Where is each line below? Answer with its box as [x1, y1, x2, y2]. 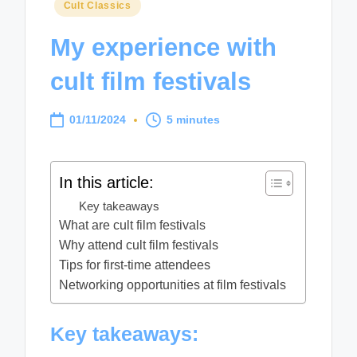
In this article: [59, 173, 155, 191]
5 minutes [167, 113, 221, 126]
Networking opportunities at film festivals [59, 278, 287, 292]
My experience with [50, 33, 277, 61]
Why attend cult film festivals [59, 238, 219, 253]
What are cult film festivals [59, 218, 206, 233]
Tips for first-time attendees [59, 258, 211, 273]
